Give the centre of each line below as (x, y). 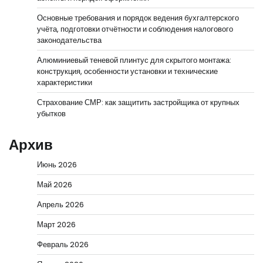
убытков (51, 113)
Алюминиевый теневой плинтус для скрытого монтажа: (134, 60)
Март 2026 (56, 224)
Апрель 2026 (60, 204)
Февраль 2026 (63, 244)
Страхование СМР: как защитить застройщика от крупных (138, 102)
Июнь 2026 (57, 164)
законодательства (69, 40)
